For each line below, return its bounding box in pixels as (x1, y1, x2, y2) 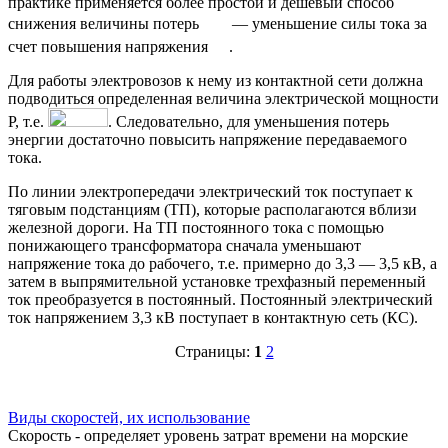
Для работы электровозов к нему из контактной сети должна (8, 71, 423, 89)
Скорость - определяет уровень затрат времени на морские (8, 426, 408, 444)
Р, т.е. (8, 112, 48, 130)
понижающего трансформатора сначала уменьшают (8, 236, 361, 254)
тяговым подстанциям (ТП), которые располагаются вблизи (8, 200, 417, 218)
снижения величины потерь (8, 14, 203, 32)
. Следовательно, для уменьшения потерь (108, 112, 389, 130)
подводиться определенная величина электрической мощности (8, 89, 439, 107)
